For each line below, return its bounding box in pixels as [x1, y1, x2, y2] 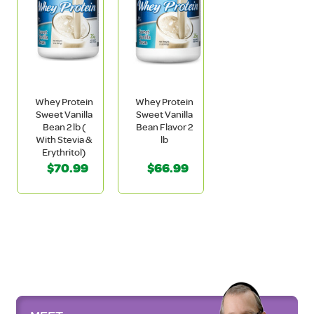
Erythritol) [42, 146, 86, 158]
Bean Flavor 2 [135, 121, 193, 132]
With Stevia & [36, 134, 93, 145]
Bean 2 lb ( [42, 121, 86, 132]
